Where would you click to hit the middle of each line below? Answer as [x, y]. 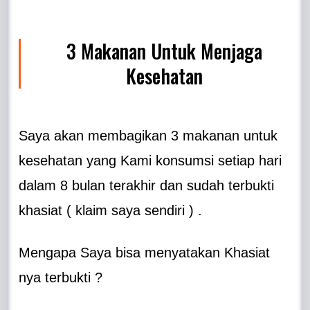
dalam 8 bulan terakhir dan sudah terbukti [147, 185]
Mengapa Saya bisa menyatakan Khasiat [145, 252]
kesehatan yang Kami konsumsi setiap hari [151, 160]
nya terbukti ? [61, 277]
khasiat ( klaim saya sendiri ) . [111, 210]
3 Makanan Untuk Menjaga [165, 51]
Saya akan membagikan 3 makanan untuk [148, 135]
